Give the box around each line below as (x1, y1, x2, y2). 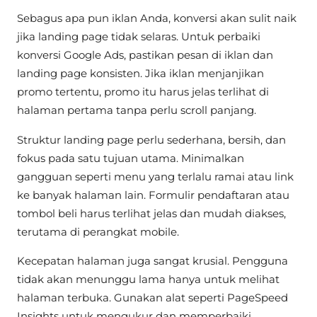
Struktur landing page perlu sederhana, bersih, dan (17, 132, 286, 146)
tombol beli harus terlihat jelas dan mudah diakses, (17, 206, 286, 220)
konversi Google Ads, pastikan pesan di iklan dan (17, 48, 273, 62)
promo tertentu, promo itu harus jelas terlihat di (17, 85, 269, 99)
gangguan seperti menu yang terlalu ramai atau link (17, 169, 294, 183)
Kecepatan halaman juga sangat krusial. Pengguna (17, 253, 288, 267)
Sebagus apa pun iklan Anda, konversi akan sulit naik (17, 11, 296, 25)
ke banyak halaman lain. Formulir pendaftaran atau (17, 188, 289, 202)
